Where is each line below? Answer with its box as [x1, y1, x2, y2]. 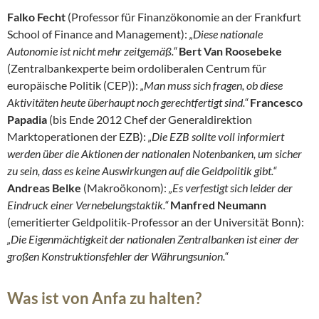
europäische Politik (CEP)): [7, 78, 140, 93]
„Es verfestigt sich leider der [169, 181, 293, 195]
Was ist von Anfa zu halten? [7, 288, 202, 308]
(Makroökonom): [81, 181, 169, 195]
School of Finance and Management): [7, 27, 189, 41]
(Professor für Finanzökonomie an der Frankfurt [66, 10, 301, 24]
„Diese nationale [189, 27, 263, 41]
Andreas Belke [7, 181, 81, 195]
